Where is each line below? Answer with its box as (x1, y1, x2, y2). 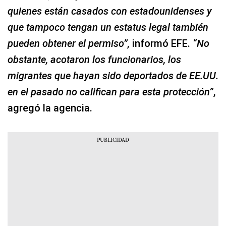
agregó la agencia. (8, 101, 92, 114)
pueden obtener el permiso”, (8, 37, 130, 49)
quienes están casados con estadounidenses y (8, 5, 211, 17)
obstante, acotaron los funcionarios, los (8, 53, 181, 66)
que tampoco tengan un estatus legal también (8, 21, 208, 33)
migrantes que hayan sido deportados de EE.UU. (8, 69, 218, 82)
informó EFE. (130, 37, 193, 49)
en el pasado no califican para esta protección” (8, 85, 213, 98)
